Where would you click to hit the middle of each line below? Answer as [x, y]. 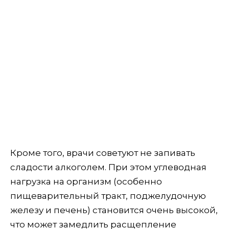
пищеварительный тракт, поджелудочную [108, 196]
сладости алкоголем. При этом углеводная [108, 167]
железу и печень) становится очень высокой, [114, 210]
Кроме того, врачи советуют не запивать [103, 153]
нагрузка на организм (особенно [86, 182]
